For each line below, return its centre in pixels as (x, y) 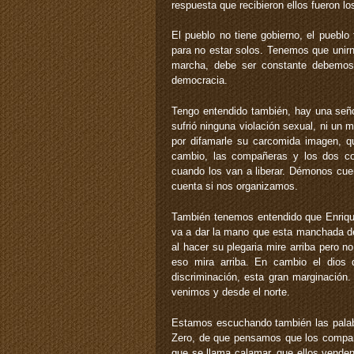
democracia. (200, 81)
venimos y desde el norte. (231, 292)
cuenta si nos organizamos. (235, 186)
